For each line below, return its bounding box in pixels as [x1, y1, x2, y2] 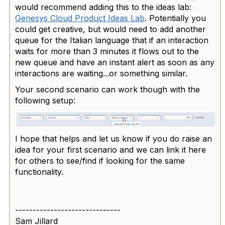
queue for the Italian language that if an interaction [15, 35, 208, 46]
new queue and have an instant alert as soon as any [15, 57, 214, 68]
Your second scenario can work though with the [15, 84, 200, 95]
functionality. [15, 167, 63, 177]
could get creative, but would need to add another [15, 24, 206, 35]
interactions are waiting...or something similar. [15, 68, 187, 79]
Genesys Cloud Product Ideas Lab [15, 13, 145, 24]
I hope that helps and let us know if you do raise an [15, 134, 212, 144]
